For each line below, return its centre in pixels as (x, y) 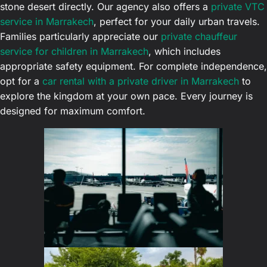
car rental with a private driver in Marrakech (141, 81)
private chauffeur (199, 37)
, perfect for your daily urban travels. (177, 22)
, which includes (184, 52)
